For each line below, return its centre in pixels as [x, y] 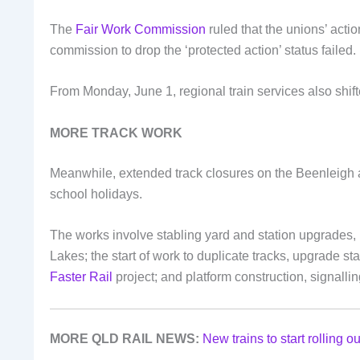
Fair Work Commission [141, 29]
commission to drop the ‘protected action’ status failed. [203, 50]
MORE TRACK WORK [116, 133]
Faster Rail [81, 277]
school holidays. [96, 194]
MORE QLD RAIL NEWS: [125, 339]
